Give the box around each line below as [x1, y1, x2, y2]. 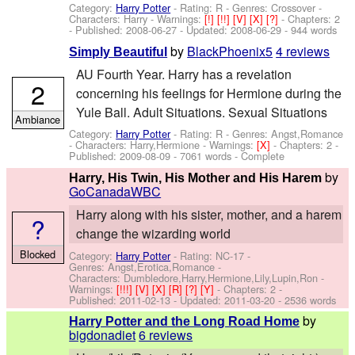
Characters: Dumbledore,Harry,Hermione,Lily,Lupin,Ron [69, 269, 319, 285]
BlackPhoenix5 [187, 41, 273, 60]
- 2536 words [275, 292, 337, 307]
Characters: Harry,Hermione [75, 137, 200, 153]
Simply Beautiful [69, 44, 168, 59]
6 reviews [139, 325, 193, 344]
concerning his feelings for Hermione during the [75, 84, 342, 103]
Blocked [20, 246, 56, 262]
